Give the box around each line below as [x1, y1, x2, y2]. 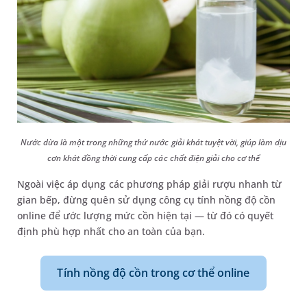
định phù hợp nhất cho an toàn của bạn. [17, 224, 206, 238]
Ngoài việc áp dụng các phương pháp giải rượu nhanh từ [17, 177, 282, 191]
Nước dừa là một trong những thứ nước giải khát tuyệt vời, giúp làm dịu [20, 136, 287, 148]
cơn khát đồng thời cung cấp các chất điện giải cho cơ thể [47, 151, 260, 164]
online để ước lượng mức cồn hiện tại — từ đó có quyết [17, 208, 274, 222]
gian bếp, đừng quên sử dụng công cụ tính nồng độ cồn [17, 193, 276, 206]
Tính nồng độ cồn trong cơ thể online [57, 265, 250, 280]
